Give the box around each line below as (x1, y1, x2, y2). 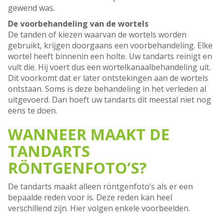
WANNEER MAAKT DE (8, 124, 170, 145)
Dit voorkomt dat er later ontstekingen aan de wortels (8, 73, 208, 84)
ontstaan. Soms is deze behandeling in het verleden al (8, 83, 206, 95)
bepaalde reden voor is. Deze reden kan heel (8, 192, 172, 203)
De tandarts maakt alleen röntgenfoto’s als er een (8, 181, 193, 192)
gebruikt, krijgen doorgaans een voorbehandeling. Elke (8, 40, 213, 51)
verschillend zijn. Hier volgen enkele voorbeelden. (8, 203, 190, 214)
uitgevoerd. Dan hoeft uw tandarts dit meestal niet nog (8, 94, 211, 106)
